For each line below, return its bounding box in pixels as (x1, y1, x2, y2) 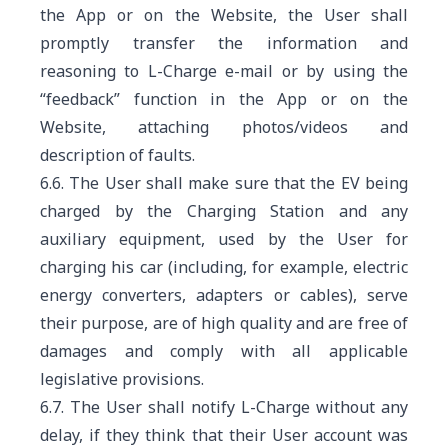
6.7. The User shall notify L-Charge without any (40, 396, 408, 418)
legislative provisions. (40, 368, 204, 390)
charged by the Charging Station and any (40, 200, 408, 222)
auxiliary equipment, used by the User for (40, 228, 408, 250)
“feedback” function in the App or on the (40, 88, 408, 110)
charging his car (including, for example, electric (40, 256, 408, 278)
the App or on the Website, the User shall (40, 4, 408, 26)
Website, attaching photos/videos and (40, 116, 408, 138)
